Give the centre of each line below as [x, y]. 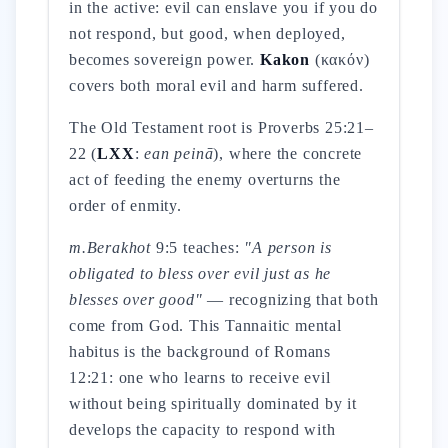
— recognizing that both [290, 299]
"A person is [288, 247]
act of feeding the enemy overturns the [205, 179]
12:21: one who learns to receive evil [200, 377]
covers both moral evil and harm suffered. [216, 85]
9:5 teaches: [198, 247]
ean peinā [179, 153]
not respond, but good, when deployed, [207, 33]
